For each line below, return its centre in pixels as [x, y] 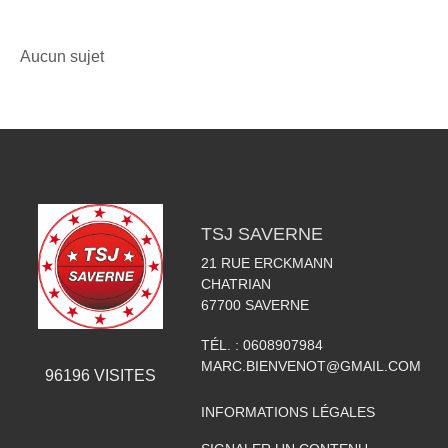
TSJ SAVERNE [261, 233]
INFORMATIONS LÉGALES [287, 411]
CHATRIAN [235, 283]
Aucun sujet [62, 56]
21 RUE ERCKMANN [266, 262]
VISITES [122, 375]
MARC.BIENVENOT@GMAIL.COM [310, 365]
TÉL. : [221, 344]
